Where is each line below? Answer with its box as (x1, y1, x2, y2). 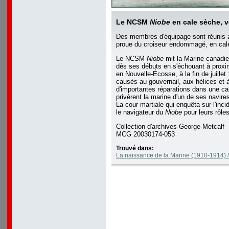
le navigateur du (116, 108, 165, 116)
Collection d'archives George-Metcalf (116, 123, 224, 130)
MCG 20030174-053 (116, 130, 175, 138)
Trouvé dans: (116, 145, 154, 152)
